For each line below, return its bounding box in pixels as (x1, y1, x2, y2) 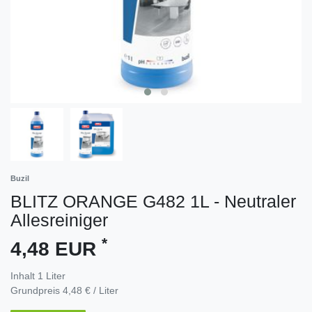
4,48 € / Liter (63, 284, 118, 296)
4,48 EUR (10, 237, 102, 260)
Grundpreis (10, 284, 63, 296)
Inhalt (10, 270, 38, 281)
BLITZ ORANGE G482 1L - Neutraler (10, 191, 296, 211)
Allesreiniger (10, 210, 108, 230)
